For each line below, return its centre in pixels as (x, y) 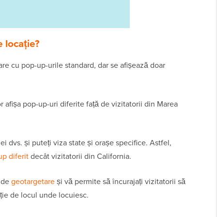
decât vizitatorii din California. (80, 156)
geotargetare (33, 182)
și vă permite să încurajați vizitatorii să (120, 182)
